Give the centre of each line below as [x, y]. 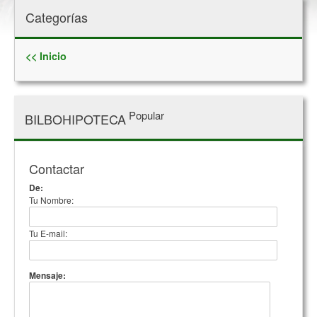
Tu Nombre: [51, 200]
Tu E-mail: [48, 233]
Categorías [57, 17]
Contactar [57, 168]
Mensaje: [47, 275]
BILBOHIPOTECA [75, 119]
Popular [145, 115]
